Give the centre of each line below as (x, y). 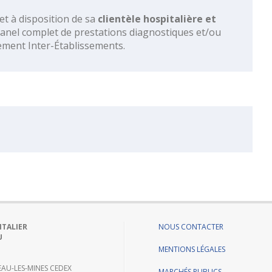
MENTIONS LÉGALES (192, 249)
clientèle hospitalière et (157, 19)
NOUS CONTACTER (191, 226)
